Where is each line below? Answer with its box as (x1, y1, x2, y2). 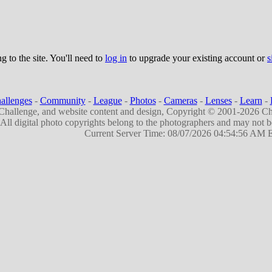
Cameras (163, 95, 197, 106)
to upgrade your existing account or (127, 53, 267, 63)
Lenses (205, 95, 232, 106)
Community (39, 95, 86, 106)
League (93, 95, 122, 106)
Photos (129, 95, 156, 106)
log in (105, 53, 127, 63)
